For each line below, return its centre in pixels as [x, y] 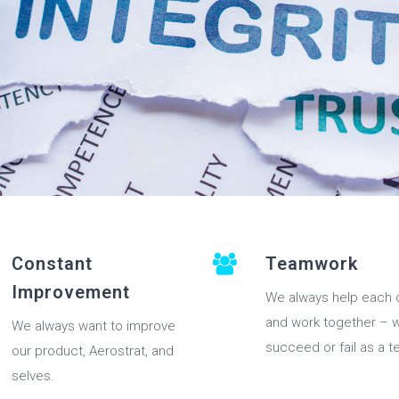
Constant [52, 264]
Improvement [71, 293]
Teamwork [312, 264]
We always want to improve [94, 326]
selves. [33, 376]
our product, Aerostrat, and [93, 351]
